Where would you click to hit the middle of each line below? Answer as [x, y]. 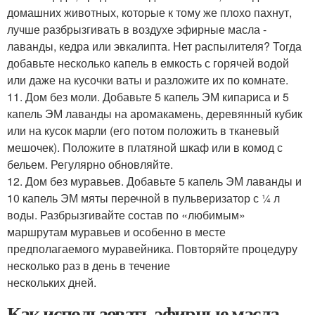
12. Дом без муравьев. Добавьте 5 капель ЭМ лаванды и [154, 181]
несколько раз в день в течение [89, 265]
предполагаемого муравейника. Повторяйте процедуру [152, 248]
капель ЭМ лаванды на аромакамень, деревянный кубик [155, 113]
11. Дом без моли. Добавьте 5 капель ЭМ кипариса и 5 [148, 96]
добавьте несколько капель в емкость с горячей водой [148, 63]
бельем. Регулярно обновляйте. [90, 164]
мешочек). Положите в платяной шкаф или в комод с [145, 147]
